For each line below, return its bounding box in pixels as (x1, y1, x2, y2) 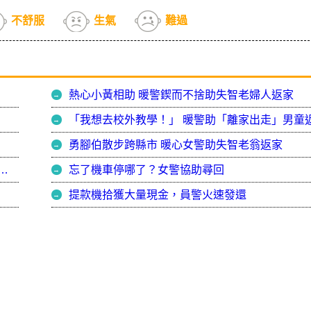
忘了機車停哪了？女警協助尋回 (69, 164, 224, 176)
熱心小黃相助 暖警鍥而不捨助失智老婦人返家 (69, 89, 294, 101)
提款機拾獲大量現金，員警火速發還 (69, 189, 249, 201)
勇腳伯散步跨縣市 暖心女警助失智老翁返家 (69, 139, 283, 151)
